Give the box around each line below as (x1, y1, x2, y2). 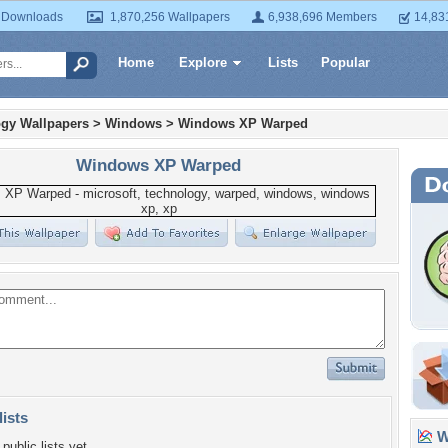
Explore (179, 55, 227, 70)
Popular (321, 55, 370, 70)
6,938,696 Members (268, 10, 377, 24)
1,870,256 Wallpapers (110, 10, 230, 24)
